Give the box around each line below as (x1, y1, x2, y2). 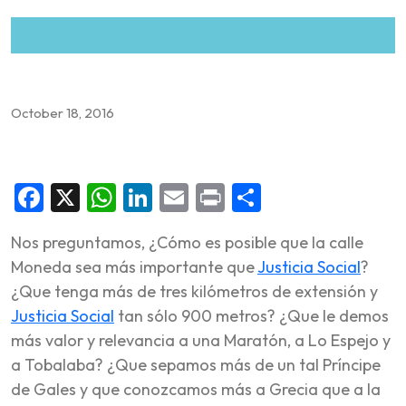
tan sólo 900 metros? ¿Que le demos (114, 304, 389, 326)
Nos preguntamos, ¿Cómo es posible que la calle (11, 231, 363, 253)
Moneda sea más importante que (11, 256, 257, 277)
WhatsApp (116, 179, 253, 216)
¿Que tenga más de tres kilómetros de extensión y (11, 280, 378, 302)
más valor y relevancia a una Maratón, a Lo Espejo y (11, 329, 391, 351)
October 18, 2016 (11, 103, 114, 121)
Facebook (43, 179, 169, 216)
